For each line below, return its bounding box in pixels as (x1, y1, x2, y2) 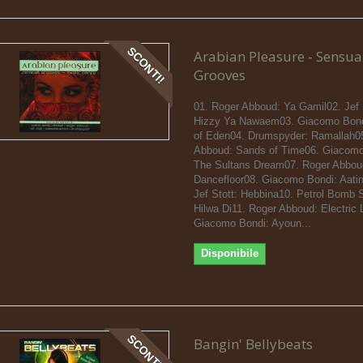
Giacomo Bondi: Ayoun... (193, 216, 311, 229)
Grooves (193, 65, 246, 84)
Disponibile (200, 246, 258, 259)
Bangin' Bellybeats (193, 334, 313, 353)
